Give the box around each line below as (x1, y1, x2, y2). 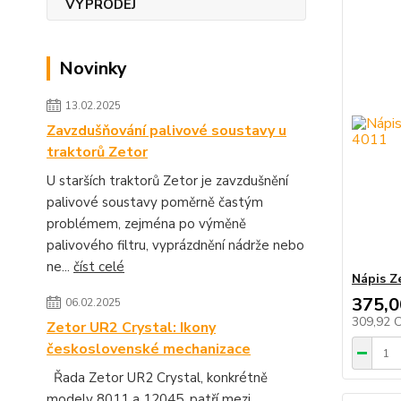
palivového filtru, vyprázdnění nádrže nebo (47, 236, 304, 254)
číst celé (73, 258, 124, 276)
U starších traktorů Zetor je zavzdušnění (47, 172, 288, 190)
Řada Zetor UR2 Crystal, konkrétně (47, 369, 268, 387)
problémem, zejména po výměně (47, 215, 246, 233)
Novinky (59, 56, 127, 81)
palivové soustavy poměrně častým (47, 193, 263, 211)
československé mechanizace (47, 339, 251, 359)
